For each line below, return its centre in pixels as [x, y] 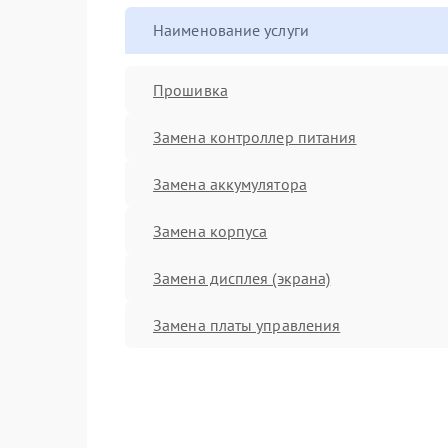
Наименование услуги [231, 30]
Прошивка [190, 89]
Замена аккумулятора [230, 183]
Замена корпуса [210, 230]
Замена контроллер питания [255, 136]
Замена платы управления [247, 324]
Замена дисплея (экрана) [242, 277]
